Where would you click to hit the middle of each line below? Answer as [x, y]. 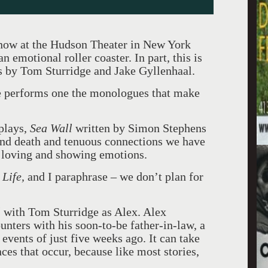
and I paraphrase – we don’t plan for [115, 176]
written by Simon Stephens [139, 128]
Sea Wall [51, 128]
